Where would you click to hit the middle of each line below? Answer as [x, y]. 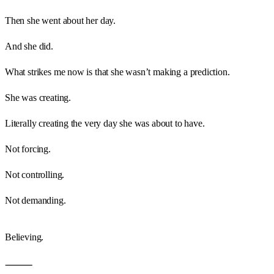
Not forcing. [28, 149]
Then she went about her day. [61, 20]
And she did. [29, 46]
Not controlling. [35, 174]
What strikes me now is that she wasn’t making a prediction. [117, 72]
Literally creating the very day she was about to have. [105, 123]
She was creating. [38, 97]
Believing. [24, 237]
